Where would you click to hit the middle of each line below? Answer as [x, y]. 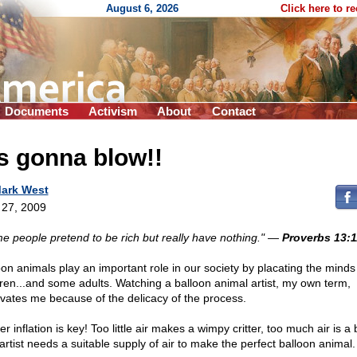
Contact [234, 111]
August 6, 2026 [142, 8]
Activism [113, 111]
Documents [37, 111]
